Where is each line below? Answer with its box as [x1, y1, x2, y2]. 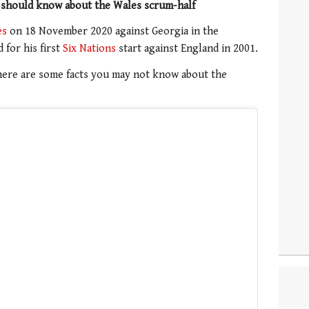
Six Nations [63, 42, 116, 56]
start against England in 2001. [116, 42, 258, 56]
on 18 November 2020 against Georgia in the [7, 25, 219, 39]
